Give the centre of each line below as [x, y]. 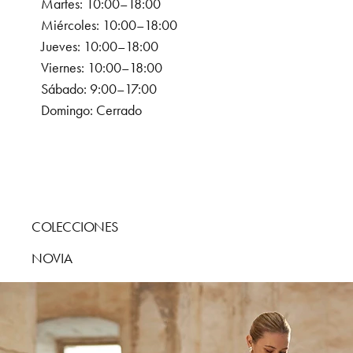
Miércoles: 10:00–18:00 [109, 26]
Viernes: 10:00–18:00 [102, 68]
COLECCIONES [75, 227]
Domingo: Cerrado [91, 111]
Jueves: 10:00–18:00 [100, 47]
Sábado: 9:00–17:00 [99, 89]
